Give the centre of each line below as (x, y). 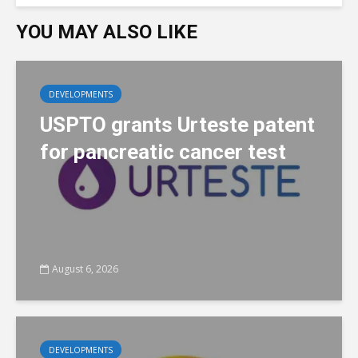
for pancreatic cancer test (163, 152)
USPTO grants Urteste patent (177, 125)
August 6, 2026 (85, 268)
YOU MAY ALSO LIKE (107, 32)
